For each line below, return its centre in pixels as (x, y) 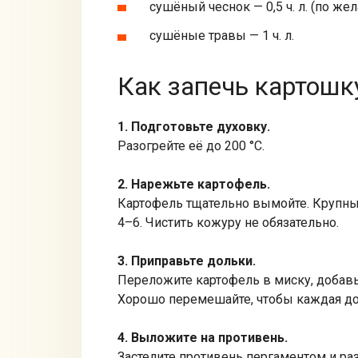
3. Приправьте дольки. (187, 261)
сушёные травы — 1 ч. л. (222, 36)
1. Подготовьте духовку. (194, 126)
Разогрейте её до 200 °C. (191, 145)
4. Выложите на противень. (203, 337)
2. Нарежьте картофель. (194, 184)
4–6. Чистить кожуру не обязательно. (228, 222)
